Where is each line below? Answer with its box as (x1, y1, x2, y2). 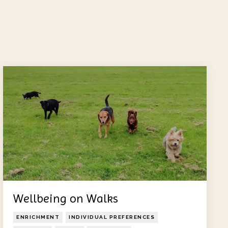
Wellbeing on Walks (13, 191, 118, 206)
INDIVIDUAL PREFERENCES (69, 214, 155, 220)
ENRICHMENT (16, 214, 60, 220)
